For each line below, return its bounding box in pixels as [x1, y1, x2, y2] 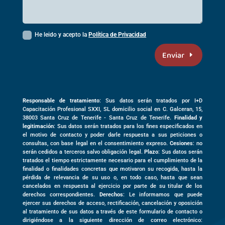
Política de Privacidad [88, 31, 147, 38]
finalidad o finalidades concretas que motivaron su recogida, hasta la [22, 165, 203, 172]
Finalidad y [174, 114, 203, 121]
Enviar [162, 49, 185, 61]
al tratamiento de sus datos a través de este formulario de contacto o [22, 208, 203, 215]
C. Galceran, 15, [162, 105, 203, 113]
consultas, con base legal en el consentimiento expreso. [22, 140, 170, 147]
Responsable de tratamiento [22, 97, 99, 104]
